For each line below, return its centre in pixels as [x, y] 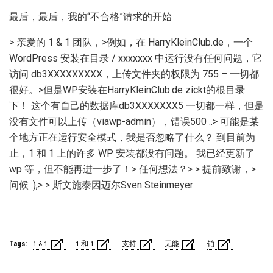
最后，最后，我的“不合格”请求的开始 [90, 16]
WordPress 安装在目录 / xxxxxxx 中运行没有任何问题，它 [136, 58]
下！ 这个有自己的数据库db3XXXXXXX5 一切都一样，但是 [136, 105]
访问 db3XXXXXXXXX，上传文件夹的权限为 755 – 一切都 [134, 74]
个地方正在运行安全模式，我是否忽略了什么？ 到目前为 [132, 137]
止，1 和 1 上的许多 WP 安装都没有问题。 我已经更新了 [132, 153]
